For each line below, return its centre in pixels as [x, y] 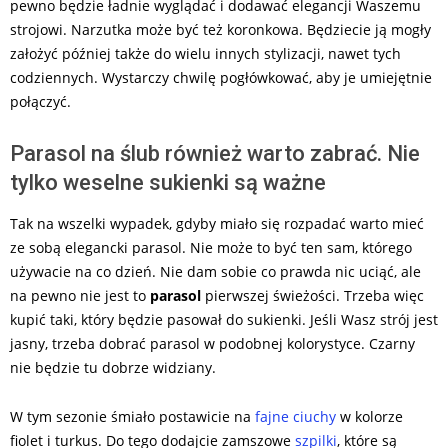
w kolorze [369, 417]
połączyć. [40, 102]
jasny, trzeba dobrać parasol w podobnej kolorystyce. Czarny [212, 344]
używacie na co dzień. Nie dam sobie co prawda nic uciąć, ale [215, 272]
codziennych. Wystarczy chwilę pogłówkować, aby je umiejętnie [221, 78]
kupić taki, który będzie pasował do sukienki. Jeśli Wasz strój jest [224, 320]
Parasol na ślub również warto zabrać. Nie [215, 154]
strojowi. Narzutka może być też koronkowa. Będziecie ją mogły [220, 30]
